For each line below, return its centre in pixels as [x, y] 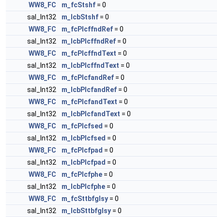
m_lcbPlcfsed [84, 138]
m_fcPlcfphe [82, 174]
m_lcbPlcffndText [90, 65]
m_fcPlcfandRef [88, 77]
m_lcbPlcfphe [83, 186]
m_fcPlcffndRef [87, 29]
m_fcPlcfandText [89, 102]
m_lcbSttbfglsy [86, 211]
